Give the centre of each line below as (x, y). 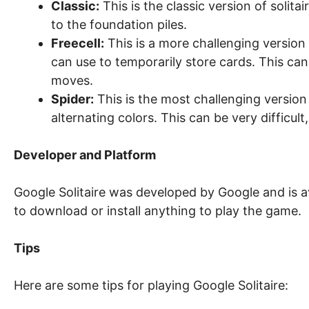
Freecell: (78, 43)
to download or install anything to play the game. (158, 211)
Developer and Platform (85, 155)
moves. (72, 80)
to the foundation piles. (119, 24)
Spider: (72, 99)
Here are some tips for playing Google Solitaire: (151, 285)
